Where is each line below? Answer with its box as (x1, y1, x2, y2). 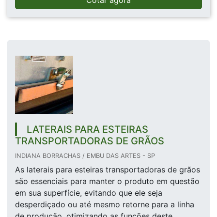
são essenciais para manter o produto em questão (15, 176, 200, 186)
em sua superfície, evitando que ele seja (15, 188, 162, 198)
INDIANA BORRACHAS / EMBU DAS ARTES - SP (15, 152, 155, 160)
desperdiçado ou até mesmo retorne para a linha (15, 200, 194, 210)
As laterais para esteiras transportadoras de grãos (15, 165, 200, 175)
